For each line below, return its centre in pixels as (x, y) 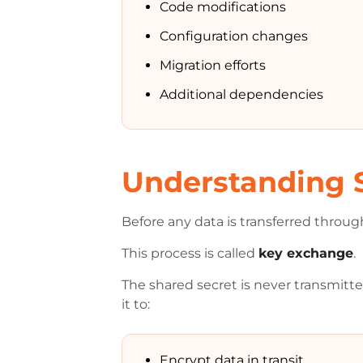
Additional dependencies (242, 94)
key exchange (306, 253)
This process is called (190, 253)
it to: (136, 304)
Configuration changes (234, 36)
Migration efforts (213, 65)
